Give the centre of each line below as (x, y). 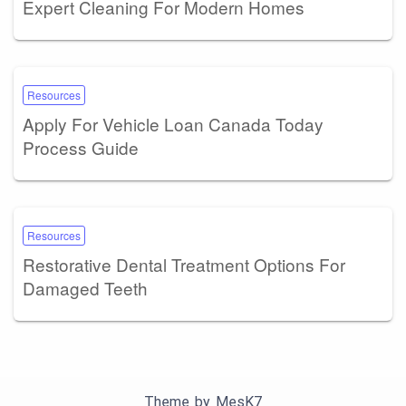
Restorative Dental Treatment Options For (184, 264)
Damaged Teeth (85, 287)
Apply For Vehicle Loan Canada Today (173, 123)
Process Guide (81, 147)
